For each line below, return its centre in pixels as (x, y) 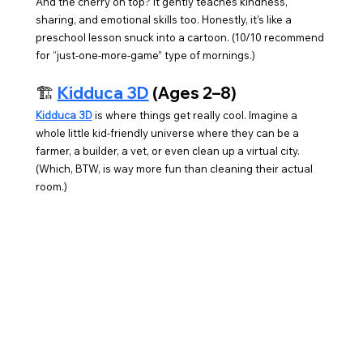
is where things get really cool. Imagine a (196, 115)
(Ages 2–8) (192, 93)
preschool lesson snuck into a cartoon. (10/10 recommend (181, 38)
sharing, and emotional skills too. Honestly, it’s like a (164, 20)
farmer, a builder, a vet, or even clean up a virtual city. (169, 151)
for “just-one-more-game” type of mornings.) (145, 56)
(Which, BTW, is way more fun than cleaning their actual (175, 169)
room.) (51, 187)
